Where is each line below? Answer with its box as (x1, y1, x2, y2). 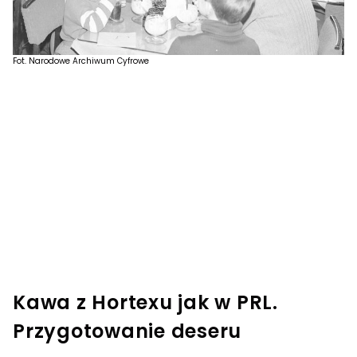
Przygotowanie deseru (13, 317, 241, 344)
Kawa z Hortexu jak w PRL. (13, 288, 278, 316)
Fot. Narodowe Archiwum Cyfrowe (13, 54, 149, 67)
